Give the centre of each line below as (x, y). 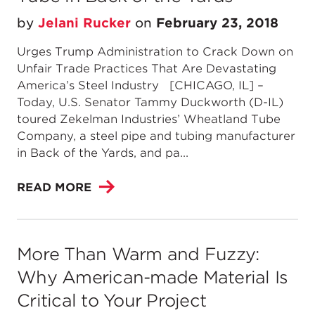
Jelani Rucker (84, 23)
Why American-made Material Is (153, 277)
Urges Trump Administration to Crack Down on (155, 52)
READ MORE (54, 187)
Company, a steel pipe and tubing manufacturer (156, 136)
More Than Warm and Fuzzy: (138, 254)
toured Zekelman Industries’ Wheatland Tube (149, 119)
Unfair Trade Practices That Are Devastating (147, 69)
